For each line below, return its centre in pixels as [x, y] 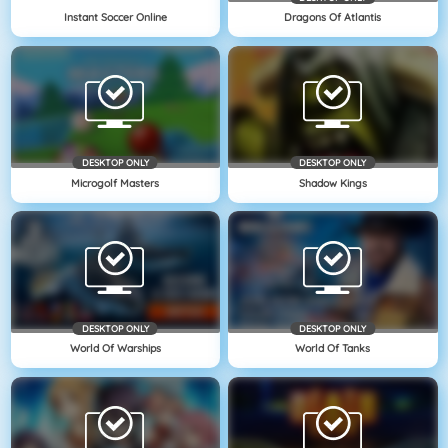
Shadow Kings [332, 182]
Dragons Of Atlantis [333, 17]
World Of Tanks [333, 348]
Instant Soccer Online [115, 17]
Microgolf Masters [115, 182]
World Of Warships [115, 348]
